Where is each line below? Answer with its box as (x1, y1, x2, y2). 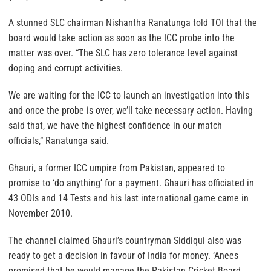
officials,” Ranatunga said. (8, 135, 109, 147)
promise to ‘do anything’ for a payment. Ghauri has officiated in (8, 177, 254, 189)
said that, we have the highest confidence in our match (8, 120, 222, 132)
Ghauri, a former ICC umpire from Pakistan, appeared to (8, 162, 225, 174)
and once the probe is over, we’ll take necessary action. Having (8, 105, 253, 117)
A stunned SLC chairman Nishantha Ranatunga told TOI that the (8, 17, 257, 29)
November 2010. (8, 207, 73, 220)
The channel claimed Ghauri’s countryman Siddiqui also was (8, 235, 241, 247)
